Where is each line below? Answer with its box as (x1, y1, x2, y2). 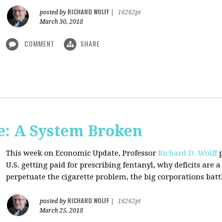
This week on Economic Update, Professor (6, 149, 158, 158)
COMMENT (22, 38, 56, 49)
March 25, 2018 (40, 207, 83, 214)
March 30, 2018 (40, 18, 83, 25)
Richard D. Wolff (158, 149, 217, 158)
